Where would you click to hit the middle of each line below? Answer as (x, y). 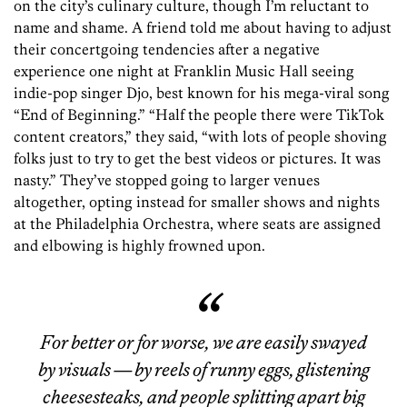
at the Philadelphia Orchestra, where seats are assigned (197, 223)
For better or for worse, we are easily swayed (203, 342)
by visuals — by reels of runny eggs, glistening (203, 369)
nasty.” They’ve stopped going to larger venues (167, 179)
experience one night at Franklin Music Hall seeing (184, 70)
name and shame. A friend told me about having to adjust (203, 27)
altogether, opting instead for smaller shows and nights (197, 201)
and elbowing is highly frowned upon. (139, 245)
